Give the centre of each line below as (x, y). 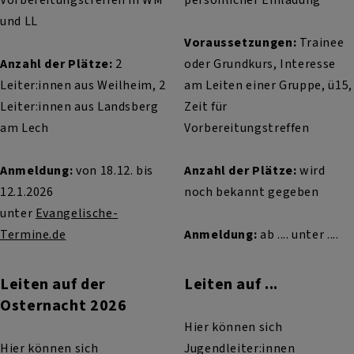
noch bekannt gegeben (251, 192)
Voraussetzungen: (240, 43)
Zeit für (206, 107)
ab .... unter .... (298, 235)
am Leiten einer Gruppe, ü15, (268, 85)
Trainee (320, 43)
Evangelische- (77, 213)
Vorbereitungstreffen (247, 128)
